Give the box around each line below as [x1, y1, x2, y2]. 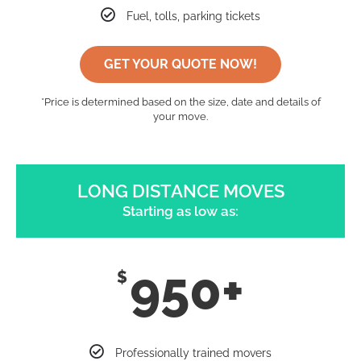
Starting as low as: [122, 202, 239, 219]
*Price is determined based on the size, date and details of [40, 95, 321, 108]
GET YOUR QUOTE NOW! [104, 56, 257, 72]
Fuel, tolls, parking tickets [127, 9, 260, 23]
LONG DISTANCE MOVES [77, 180, 284, 201]
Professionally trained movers [115, 346, 272, 359]
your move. [153, 110, 208, 122]
